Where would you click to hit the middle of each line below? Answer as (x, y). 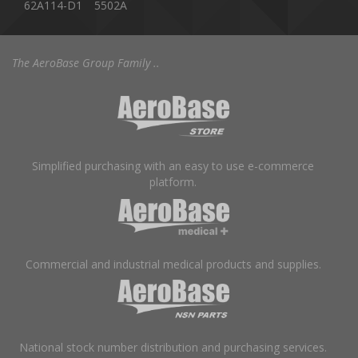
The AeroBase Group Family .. (86, 62)
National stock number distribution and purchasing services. (173, 348)
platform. (173, 181)
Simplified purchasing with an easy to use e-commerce (173, 165)
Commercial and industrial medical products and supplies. (173, 264)
